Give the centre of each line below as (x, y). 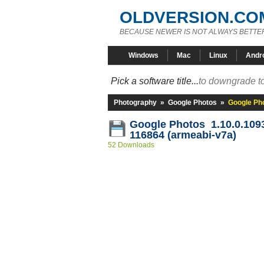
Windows (143, 55)
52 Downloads (131, 145)
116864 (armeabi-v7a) (183, 135)
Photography (135, 103)
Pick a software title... (155, 81)
